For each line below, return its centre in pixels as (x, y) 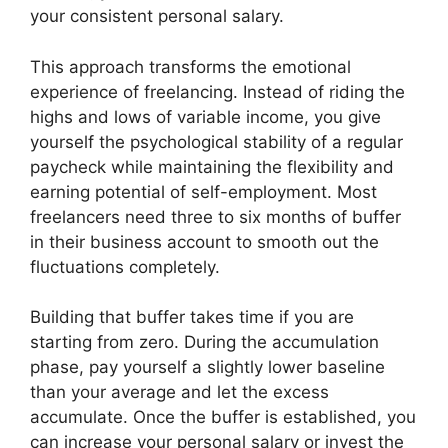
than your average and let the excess (179, 392)
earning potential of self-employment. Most (203, 191)
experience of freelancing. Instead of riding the (217, 91)
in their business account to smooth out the (204, 241)
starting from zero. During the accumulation (204, 342)
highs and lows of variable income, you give (205, 116)
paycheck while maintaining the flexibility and (212, 166)
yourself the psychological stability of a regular (216, 141)
